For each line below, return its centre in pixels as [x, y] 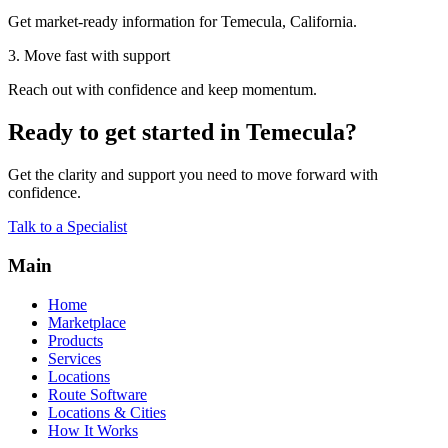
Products [75, 340]
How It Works [93, 430]
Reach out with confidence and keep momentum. [162, 90]
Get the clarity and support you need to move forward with [193, 175]
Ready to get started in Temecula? [182, 132]
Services [74, 358]
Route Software [97, 394]
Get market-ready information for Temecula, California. [182, 22]
